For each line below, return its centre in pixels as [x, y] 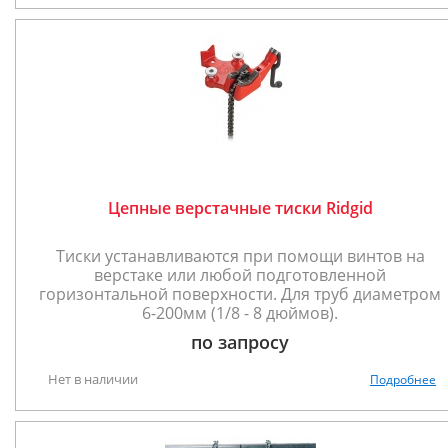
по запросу [240, 342]
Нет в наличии [93, 379]
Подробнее [403, 379]
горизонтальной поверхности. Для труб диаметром [240, 294]
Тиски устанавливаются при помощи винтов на [240, 256]
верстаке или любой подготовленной [240, 275]
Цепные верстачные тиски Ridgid [240, 208]
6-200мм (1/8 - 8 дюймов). [240, 313]
